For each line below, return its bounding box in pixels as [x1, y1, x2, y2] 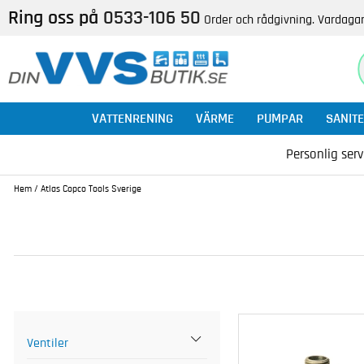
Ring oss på [8, 8, 103, 28]
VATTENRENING [92, 111, 173, 125]
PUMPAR [257, 111, 303, 125]
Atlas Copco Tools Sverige [41, 184, 141, 193]
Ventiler [27, 336, 68, 350]
